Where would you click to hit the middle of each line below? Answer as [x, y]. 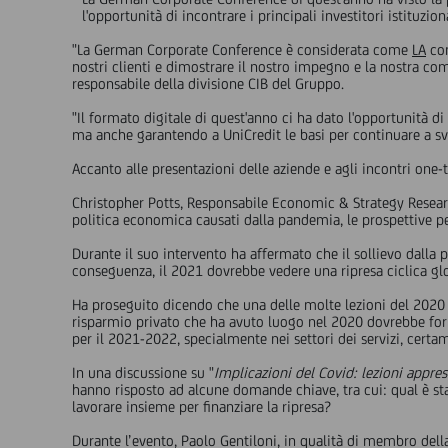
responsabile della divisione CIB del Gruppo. [208, 83]
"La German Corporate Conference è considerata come [242, 49]
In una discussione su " [143, 372]
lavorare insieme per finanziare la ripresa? [201, 406]
